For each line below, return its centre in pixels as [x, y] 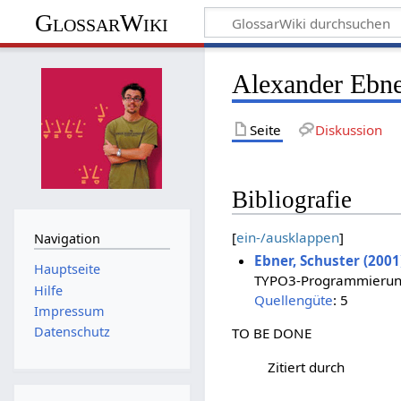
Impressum [69, 311]
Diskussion [348, 129]
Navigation [67, 238]
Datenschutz [72, 332]
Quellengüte [293, 300]
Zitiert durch [307, 367]
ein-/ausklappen [288, 237]
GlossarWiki [102, 22]
